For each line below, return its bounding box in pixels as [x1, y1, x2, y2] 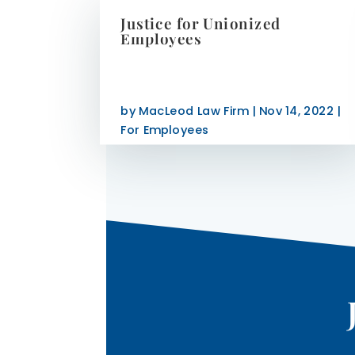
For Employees [120, 121, 209, 139]
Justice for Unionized [120, 13, 282, 33]
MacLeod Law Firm [139, 102, 250, 120]
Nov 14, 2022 [258, 102, 334, 120]
